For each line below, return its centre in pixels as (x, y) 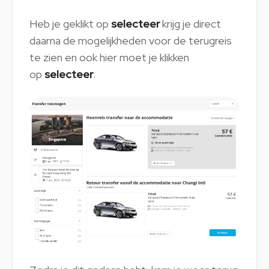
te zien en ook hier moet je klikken (109, 57)
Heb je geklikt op (70, 23)
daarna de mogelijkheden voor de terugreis (131, 40)
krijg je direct (190, 23)
